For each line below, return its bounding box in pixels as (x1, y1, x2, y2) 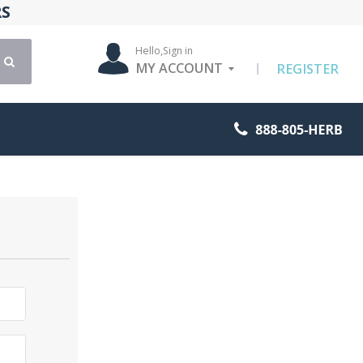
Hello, (135, 44, 164, 58)
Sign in (163, 44, 194, 58)
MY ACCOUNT (135, 59, 224, 78)
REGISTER (275, 59, 339, 78)
